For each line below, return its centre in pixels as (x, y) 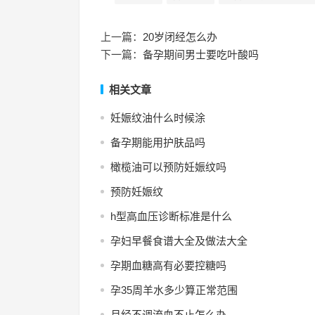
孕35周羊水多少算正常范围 (174, 290)
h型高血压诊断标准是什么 (171, 216)
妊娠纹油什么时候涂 (158, 118)
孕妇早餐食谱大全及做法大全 (179, 241)
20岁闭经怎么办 (180, 37)
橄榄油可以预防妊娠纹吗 (168, 167)
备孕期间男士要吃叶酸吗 (201, 54)
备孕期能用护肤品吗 (158, 142)
